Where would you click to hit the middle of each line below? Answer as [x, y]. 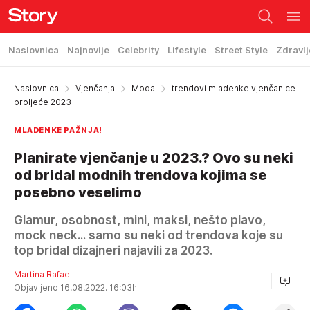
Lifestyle [187, 50]
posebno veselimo [78, 192]
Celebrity [138, 50]
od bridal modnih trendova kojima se [140, 175]
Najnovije [88, 50]
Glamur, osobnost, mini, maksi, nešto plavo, [140, 220]
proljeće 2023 [43, 102]
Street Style [241, 50]
